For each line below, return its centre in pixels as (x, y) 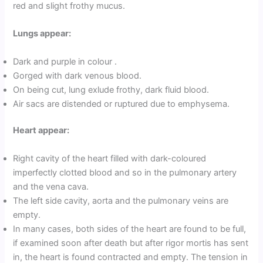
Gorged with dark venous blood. (77, 75)
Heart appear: (41, 131)
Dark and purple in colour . (65, 61)
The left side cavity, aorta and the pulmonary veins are (121, 200)
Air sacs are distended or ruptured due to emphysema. (122, 104)
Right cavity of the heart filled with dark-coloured (110, 158)
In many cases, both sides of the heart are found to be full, (130, 229)
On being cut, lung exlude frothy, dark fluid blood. (111, 90)
